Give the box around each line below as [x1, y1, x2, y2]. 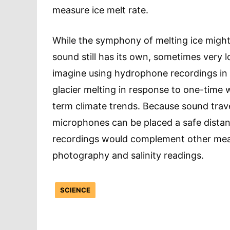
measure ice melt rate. [52, 5, 148, 16]
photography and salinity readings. [52, 150, 204, 161]
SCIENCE [60, 185, 90, 194]
